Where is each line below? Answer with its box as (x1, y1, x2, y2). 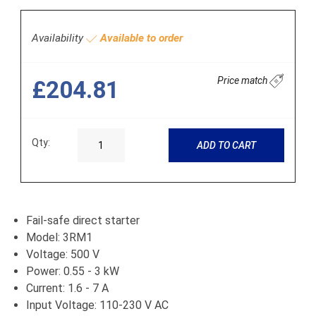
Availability (32, 32, 86, 45)
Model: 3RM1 (26, 231, 92, 245)
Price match (217, 74, 269, 86)
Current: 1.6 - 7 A (26, 281, 109, 296)
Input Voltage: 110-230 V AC (26, 298, 169, 312)
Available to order (97, 32, 183, 45)
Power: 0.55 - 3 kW (26, 265, 119, 279)
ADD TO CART (196, 139, 256, 151)
